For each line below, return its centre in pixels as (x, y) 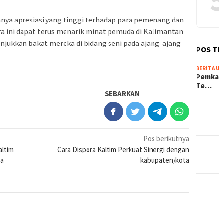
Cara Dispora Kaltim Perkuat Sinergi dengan (123, 149)
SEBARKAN (122, 93)
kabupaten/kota (165, 160)
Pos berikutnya (166, 138)
